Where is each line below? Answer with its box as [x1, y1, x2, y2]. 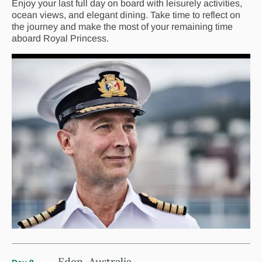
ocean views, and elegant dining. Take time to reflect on [12, 10, 240, 20]
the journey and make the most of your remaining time [12, 22, 233, 32]
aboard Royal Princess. [12, 33, 109, 44]
